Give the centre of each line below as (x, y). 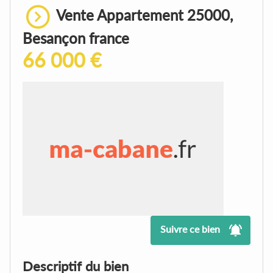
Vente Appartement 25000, (143, 15)
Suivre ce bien (190, 229)
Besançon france (76, 38)
